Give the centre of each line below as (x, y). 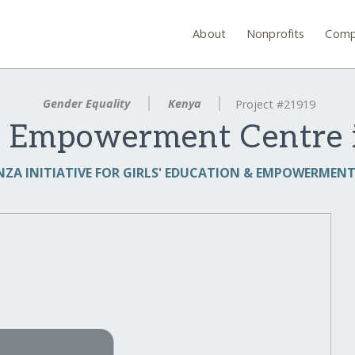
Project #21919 (276, 105)
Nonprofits (276, 33)
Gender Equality (86, 103)
